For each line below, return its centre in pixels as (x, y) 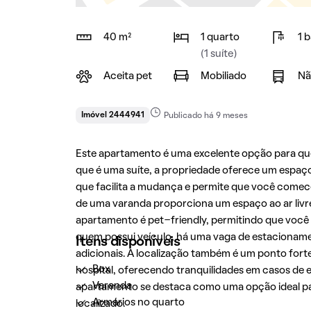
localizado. (100, 304)
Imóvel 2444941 (112, 115)
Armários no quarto (138, 303)
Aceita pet (127, 76)
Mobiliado (223, 76)
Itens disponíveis (128, 242)
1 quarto (220, 37)
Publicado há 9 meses (205, 116)
